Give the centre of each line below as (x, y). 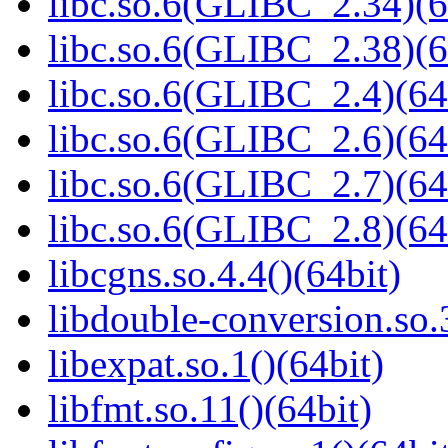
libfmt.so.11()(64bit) (210, 409)
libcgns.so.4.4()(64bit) (224, 274)
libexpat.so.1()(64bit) (216, 364)
